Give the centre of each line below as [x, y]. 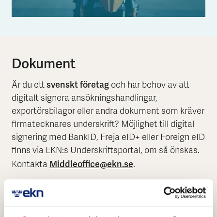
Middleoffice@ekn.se [91, 164]
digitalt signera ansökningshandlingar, [85, 99]
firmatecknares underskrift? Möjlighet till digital [103, 125]
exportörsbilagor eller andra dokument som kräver [108, 112]
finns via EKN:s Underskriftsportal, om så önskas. [106, 151]
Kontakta [31, 165]
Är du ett [29, 86]
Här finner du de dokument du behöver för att [98, 208]
